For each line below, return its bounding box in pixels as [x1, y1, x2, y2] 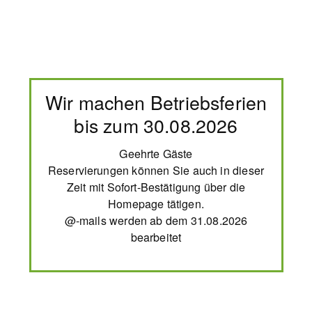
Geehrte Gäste [119, 146, 193, 162]
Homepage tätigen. [108, 196, 204, 212]
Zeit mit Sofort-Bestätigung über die [66, 179, 246, 196]
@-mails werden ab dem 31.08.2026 [64, 212, 248, 229]
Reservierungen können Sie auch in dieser [47, 162, 265, 179]
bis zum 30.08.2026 [74, 111, 238, 139]
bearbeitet [130, 229, 182, 246]
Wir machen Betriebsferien [45, 88, 267, 116]
